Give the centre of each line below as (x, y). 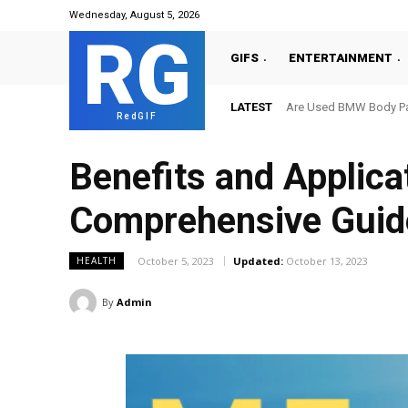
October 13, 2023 (327, 261)
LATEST (251, 107)
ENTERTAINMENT (341, 57)
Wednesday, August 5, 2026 (134, 15)
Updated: (258, 261)
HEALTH (97, 261)
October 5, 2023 (176, 261)
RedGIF (137, 116)
